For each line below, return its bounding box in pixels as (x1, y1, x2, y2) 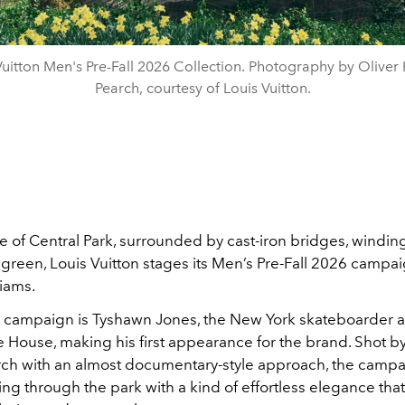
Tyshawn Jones (92, 309, 197, 328)
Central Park (29, 231, 113, 250)
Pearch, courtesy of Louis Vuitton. (94, 79, 311, 97)
